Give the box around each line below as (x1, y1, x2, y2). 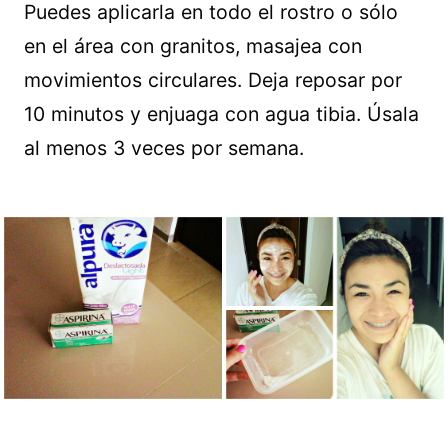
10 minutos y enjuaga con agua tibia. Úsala (24, 101, 419, 126)
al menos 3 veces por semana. (24, 135, 304, 160)
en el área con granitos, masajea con (24, 33, 362, 58)
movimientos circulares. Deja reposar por (24, 67, 402, 92)
